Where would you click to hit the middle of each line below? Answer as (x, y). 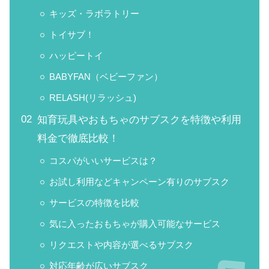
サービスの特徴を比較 (94, 202)
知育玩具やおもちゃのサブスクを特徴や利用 (139, 119)
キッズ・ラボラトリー (94, 13)
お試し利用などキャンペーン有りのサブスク (139, 181)
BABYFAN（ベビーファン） (106, 76)
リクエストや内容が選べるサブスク (121, 244)
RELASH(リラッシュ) (93, 97)
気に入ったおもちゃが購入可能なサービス (135, 223)
